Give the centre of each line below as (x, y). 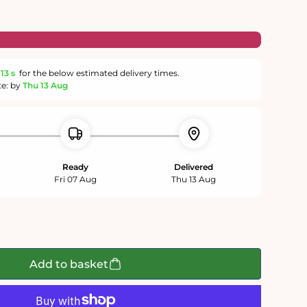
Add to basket (69, 264)
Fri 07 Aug (76, 180)
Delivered (194, 167)
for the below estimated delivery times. (98, 73)
